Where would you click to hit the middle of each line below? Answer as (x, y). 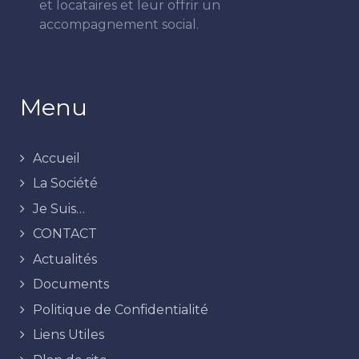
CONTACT (65, 234)
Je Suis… (59, 208)
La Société (65, 184)
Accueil (56, 158)
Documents (71, 284)
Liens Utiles (69, 335)
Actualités (65, 259)
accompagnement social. (119, 24)
